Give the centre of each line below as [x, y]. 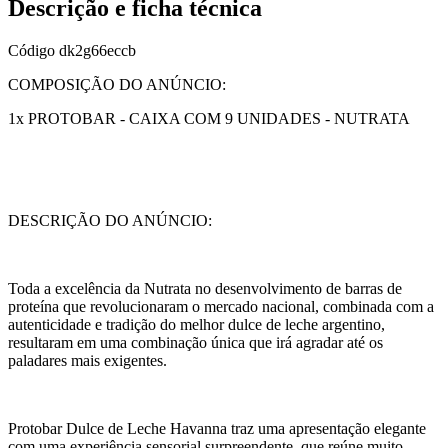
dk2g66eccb [97, 51]
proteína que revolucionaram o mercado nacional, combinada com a [221, 307]
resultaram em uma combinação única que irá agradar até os [195, 343]
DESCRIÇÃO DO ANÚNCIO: [110, 221]
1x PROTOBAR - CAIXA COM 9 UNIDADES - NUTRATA [209, 119]
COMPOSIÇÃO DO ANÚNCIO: [117, 85]
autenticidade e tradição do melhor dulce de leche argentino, [196, 325]
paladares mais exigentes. [87, 361]
